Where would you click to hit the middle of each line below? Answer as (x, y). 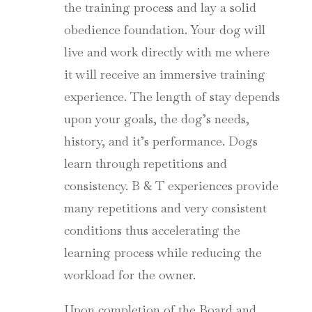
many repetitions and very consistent (165, 208)
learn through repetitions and (145, 164)
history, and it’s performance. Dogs (161, 141)
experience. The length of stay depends (172, 97)
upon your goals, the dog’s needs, (156, 119)
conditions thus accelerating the (152, 231)
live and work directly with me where (166, 52)
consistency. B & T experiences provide (171, 186)
